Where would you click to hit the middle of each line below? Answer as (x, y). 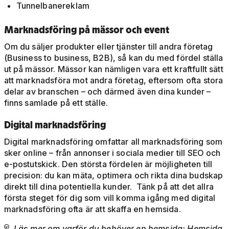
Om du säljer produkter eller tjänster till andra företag (108, 47)
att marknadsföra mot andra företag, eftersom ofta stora (113, 81)
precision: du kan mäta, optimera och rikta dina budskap (113, 176)
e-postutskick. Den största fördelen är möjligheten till (108, 164)
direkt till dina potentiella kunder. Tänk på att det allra (109, 187)
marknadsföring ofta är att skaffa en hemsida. (92, 209)
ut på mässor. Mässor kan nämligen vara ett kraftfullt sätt (113, 69)
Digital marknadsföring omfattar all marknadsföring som (113, 142)
